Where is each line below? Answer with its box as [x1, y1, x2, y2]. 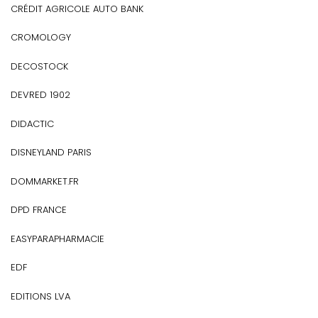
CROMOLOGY [11, 31, 71, 44]
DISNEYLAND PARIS [11, 146, 92, 159]
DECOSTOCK [11, 59, 68, 73]
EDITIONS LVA [11, 289, 70, 303]
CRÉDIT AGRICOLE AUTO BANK [11, 1, 143, 16]
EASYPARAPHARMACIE [11, 231, 104, 246]
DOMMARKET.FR [11, 174, 79, 188]
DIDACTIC [11, 116, 54, 131]
